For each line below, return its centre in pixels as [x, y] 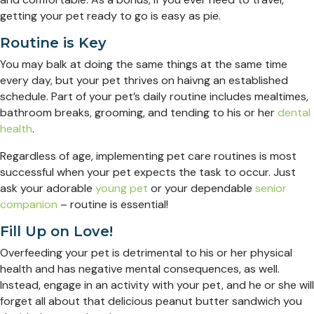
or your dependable [202, 189]
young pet [122, 189]
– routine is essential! [113, 205]
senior [271, 189]
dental [294, 113]
